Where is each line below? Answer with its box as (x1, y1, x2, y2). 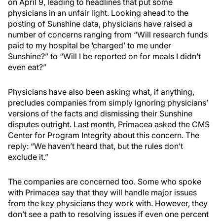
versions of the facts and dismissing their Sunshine (8, 109, 192, 118)
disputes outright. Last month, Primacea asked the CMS (8, 119, 210, 129)
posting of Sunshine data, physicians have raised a (8, 19, 192, 29)
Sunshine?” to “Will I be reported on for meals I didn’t (8, 51, 201, 61)
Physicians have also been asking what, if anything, (8, 87, 194, 97)
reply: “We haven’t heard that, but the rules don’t (8, 141, 183, 151)
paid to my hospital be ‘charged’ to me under (8, 40, 171, 50)
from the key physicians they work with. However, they (8, 198, 208, 208)
